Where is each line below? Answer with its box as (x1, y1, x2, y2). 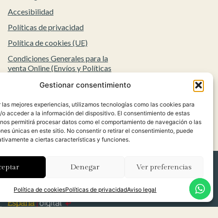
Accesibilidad (7, 7, 54, 17)
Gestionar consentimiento (39, 80, 131, 90)
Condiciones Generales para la (7, 54, 108, 63)
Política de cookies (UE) (7, 38, 88, 48)
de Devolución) (7, 73, 58, 83)
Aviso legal (127, 186, 157, 193)
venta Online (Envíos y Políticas (7, 63, 111, 73)
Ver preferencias (136, 163, 192, 171)
